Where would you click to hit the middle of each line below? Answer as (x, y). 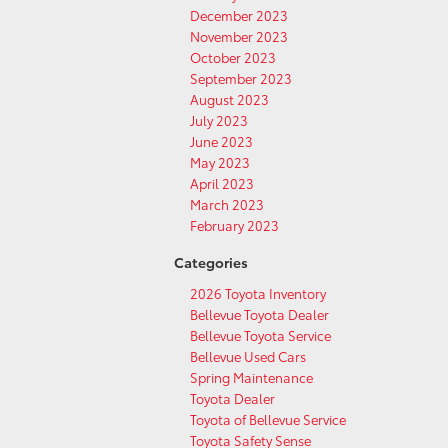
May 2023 (220, 162)
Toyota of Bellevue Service (268, 419)
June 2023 (221, 141)
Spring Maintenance (251, 377)
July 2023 (219, 120)
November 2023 (239, 36)
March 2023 (227, 204)
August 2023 (229, 99)
